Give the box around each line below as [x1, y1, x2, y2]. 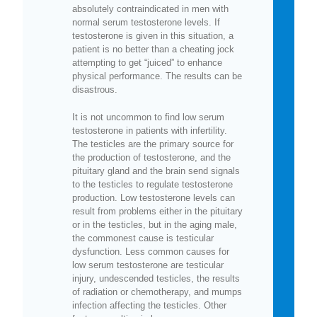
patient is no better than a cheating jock [72, 43, 234, 54]
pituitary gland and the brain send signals [72, 165, 240, 176]
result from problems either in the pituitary [72, 205, 243, 217]
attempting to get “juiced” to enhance [72, 57, 222, 68]
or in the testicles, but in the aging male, [72, 219, 237, 230]
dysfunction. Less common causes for [72, 246, 229, 257]
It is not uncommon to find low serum [72, 111, 224, 122]
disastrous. [72, 83, 117, 95]
